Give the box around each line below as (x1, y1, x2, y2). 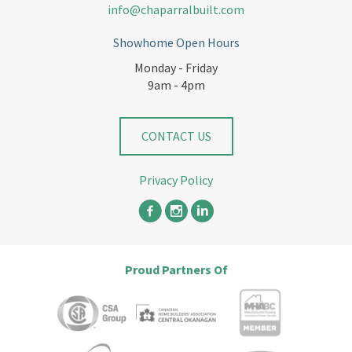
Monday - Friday (134, 60, 218, 76)
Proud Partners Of (124, 262, 228, 278)
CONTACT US (141, 128, 211, 145)
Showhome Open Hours (112, 35, 240, 51)
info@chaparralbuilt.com (108, 2, 244, 18)
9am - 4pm (147, 77, 205, 93)
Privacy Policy (139, 172, 213, 189)
